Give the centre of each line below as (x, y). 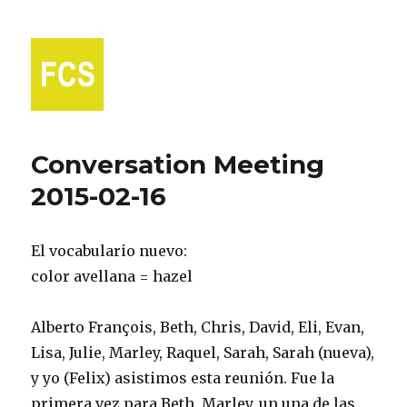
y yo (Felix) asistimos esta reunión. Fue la (183, 378)
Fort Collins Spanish (142, 136)
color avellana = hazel (112, 276)
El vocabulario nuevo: (109, 251)
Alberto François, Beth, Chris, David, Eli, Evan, (198, 327)
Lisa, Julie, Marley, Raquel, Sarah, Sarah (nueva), (203, 352)
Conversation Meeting (178, 164)
